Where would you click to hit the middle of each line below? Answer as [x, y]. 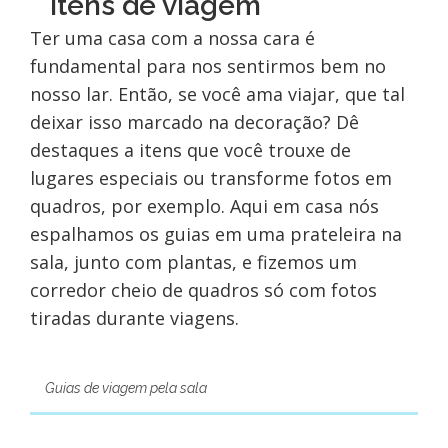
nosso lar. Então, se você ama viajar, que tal [217, 94]
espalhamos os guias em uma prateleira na [215, 234]
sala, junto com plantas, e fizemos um [193, 262]
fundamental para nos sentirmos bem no [207, 66]
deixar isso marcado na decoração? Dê [194, 122]
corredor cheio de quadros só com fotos [203, 290]
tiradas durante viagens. [134, 318]
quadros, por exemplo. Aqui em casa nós [204, 206]
